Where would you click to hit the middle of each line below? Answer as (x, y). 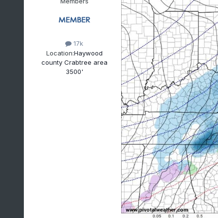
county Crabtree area (74, 62)
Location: (60, 53)
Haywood (88, 53)
